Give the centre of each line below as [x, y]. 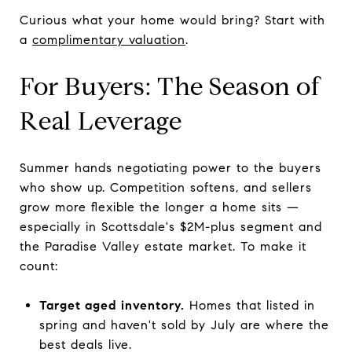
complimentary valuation [109, 39]
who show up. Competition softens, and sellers [166, 187]
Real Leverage [101, 121]
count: [39, 266]
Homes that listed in [249, 305]
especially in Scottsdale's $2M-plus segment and [171, 226]
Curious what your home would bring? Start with [172, 20]
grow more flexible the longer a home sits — [159, 207]
